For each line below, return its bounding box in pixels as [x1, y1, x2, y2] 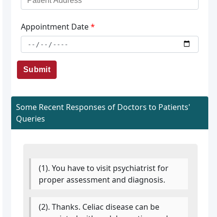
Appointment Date [20, 21, 91, 32]
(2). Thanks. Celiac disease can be [39, 201, 160, 212]
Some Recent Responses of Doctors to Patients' [15, 101, 190, 112]
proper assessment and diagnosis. [39, 174, 166, 185]
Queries [15, 113, 45, 124]
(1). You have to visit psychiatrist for [39, 162, 169, 173]
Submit [23, 65, 50, 74]
